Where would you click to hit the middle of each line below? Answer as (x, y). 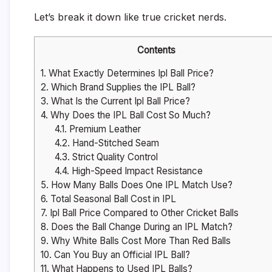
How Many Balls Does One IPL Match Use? (141, 185)
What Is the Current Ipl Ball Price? (119, 101)
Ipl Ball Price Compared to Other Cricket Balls (143, 213)
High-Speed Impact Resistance (136, 171)
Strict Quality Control (114, 157)
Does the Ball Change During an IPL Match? (141, 227)
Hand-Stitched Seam (114, 143)
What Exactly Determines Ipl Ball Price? (130, 73)
